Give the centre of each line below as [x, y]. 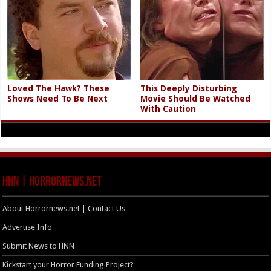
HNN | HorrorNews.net [52, 183]
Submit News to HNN [39, 246]
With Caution [168, 109]
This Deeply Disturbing [189, 89]
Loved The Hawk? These [59, 89]
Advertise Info [28, 227]
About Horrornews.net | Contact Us [64, 209]
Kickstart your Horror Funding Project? [68, 265]
